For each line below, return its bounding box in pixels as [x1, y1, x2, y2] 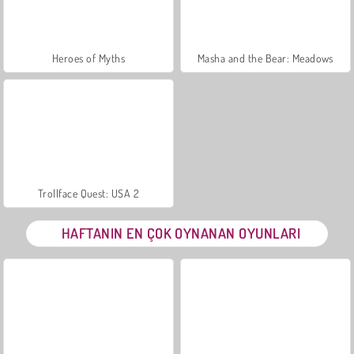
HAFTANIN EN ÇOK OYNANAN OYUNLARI [61, 224, 301, 242]
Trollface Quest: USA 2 [37, 186, 140, 200]
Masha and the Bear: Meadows [198, 51, 333, 65]
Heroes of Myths [51, 51, 126, 65]
